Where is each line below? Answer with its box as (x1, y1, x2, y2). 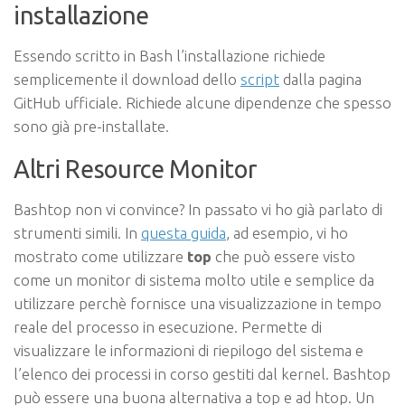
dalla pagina (279, 70, 362, 88)
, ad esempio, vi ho (226, 223, 348, 241)
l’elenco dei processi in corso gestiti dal (14, 364, 281, 382)
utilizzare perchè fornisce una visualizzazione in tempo (14, 294, 381, 312)
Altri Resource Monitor (14, 155, 257, 183)
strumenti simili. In (14, 223, 141, 241)
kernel (281, 364, 325, 382)
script (240, 70, 279, 88)
